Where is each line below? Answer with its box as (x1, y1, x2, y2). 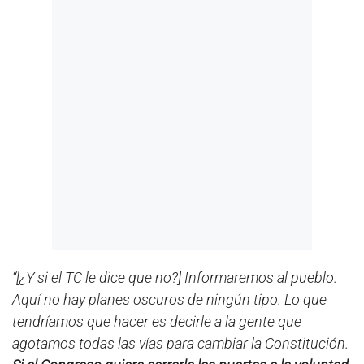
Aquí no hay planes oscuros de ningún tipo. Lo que (12, 290, 327, 308)
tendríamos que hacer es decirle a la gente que (12, 312, 301, 330)
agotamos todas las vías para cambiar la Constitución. (12, 334, 349, 352)
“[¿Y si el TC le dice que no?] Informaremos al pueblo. (12, 268, 337, 286)
